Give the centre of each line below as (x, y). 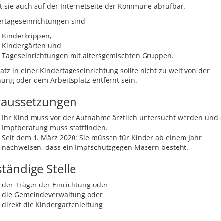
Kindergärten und (32, 46)
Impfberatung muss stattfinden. (55, 128)
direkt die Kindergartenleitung (52, 204)
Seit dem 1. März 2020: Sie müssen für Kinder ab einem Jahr (102, 137)
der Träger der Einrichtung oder (55, 185)
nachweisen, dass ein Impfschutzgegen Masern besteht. (95, 147)
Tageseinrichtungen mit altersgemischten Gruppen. (88, 55)
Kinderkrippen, (27, 36)
